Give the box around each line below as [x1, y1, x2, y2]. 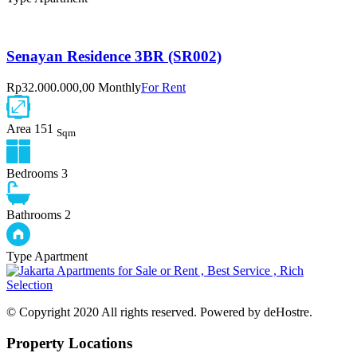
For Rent [141, 80, 186, 94]
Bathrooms [6, 207, 61, 222]
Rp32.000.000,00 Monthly [6, 80, 141, 94]
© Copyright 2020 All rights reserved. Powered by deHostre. [6, 304, 312, 319]
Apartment [34, 249, 88, 263]
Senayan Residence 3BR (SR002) [6, 48, 222, 65]
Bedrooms [6, 166, 58, 180]
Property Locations [6, 334, 132, 351]
